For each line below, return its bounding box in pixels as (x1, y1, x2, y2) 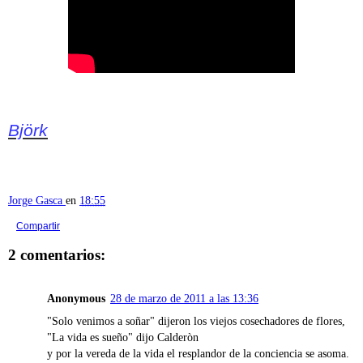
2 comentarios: (8, 246, 105, 263)
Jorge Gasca (8, 193, 62, 207)
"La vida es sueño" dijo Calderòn (47, 331, 199, 344)
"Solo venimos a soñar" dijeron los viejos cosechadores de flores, (47, 314, 345, 328)
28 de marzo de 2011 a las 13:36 (110, 292, 258, 305)
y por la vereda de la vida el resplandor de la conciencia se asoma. (47, 347, 349, 361)
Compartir (16, 220, 60, 232)
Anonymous (47, 292, 105, 305)
